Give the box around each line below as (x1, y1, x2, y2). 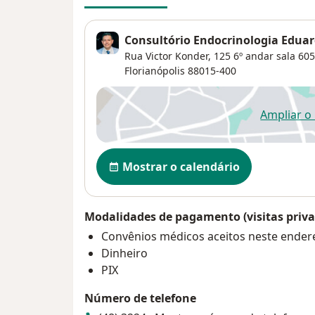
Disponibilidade (96, 147, 191, 165)
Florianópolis (124, 64, 185, 78)
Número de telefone (84, 290, 196, 307)
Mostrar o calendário (122, 159, 240, 175)
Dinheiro (101, 245, 148, 262)
